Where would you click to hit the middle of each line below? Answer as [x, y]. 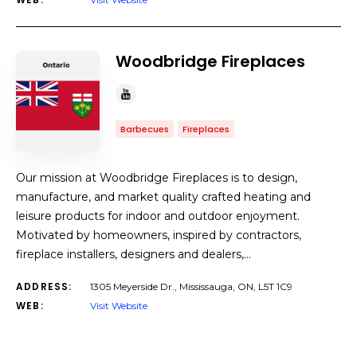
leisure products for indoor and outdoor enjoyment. [158, 216]
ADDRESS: [44, 286]
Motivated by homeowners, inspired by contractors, [159, 235]
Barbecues [145, 129]
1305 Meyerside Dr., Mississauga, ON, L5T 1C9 [191, 286]
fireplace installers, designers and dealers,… [133, 254]
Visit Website [119, 306]
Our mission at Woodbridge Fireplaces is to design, [157, 178]
